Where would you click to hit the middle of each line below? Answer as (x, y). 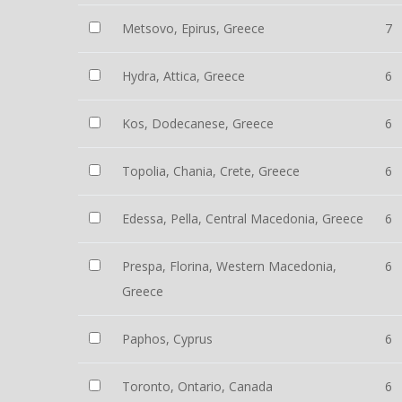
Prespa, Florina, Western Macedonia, (229, 266)
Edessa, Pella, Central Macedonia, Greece (243, 218)
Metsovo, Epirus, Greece (193, 28)
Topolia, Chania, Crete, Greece (211, 171)
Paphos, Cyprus (167, 339)
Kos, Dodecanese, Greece (198, 123)
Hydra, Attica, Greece (184, 76)
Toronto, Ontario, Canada (197, 386)
